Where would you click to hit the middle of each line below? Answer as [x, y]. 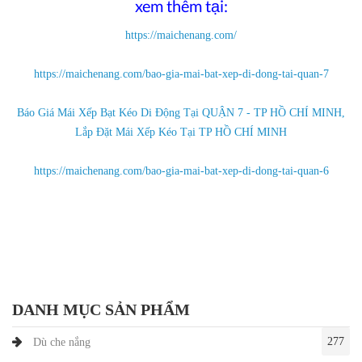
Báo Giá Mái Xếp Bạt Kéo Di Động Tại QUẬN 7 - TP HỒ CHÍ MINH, [181, 112]
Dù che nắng [62, 342]
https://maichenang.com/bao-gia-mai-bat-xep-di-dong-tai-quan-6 [181, 170]
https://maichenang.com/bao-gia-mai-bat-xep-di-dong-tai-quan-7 [181, 74]
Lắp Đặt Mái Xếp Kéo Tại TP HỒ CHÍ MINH [181, 132]
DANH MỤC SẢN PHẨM [101, 309]
